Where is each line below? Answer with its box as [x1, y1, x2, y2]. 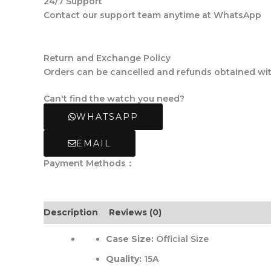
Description [44, 207, 98, 218]
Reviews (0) [109, 207, 162, 218]
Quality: [106, 253, 142, 265]
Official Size [154, 233, 209, 245]
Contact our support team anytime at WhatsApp [44, 10, 261, 21]
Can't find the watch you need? [44, 93, 184, 105]
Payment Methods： [44, 158, 134, 169]
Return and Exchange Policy [44, 52, 171, 64]
